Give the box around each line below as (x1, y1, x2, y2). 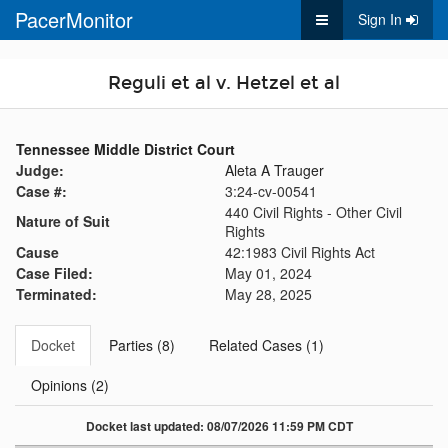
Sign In (358, 9, 402, 29)
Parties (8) (109, 335, 175, 355)
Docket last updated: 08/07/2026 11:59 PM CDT (85, 417, 353, 435)
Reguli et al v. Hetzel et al (108, 73, 340, 94)
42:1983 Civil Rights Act (225, 242, 375, 262)
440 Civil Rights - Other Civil (225, 202, 402, 222)
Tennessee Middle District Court (16, 139, 235, 159)
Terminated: (16, 284, 97, 304)
